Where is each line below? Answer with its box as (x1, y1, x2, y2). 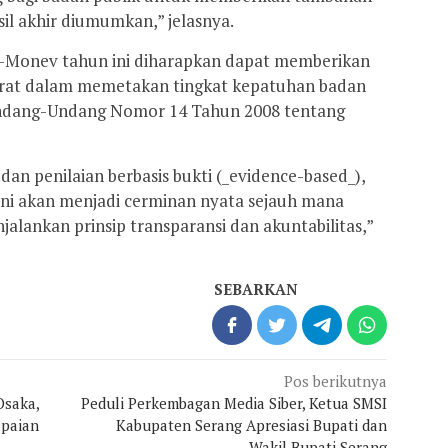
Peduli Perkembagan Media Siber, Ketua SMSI (81, 393, 388, 414)
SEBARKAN (214, 279, 299, 300)
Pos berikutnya (284, 371, 388, 392)
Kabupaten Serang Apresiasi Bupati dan (116, 415, 388, 436)
